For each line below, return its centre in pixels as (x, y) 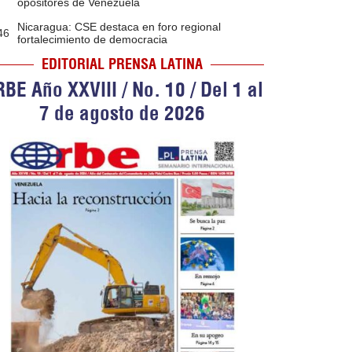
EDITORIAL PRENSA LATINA (123, 64)
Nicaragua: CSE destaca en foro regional (119, 27)
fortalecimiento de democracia (92, 40)
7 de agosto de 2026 (123, 113)
